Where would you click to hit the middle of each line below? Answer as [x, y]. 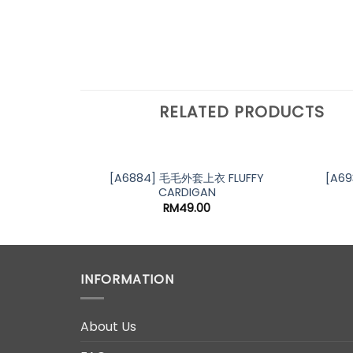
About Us [108, 327]
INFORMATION [127, 279]
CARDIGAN [187, 192]
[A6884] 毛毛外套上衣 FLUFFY [187, 178]
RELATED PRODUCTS [242, 111]
